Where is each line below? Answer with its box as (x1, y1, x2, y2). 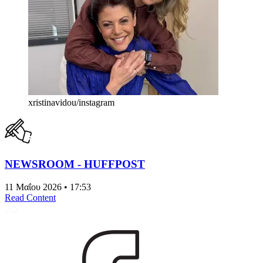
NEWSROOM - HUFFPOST (5, 157, 145, 170)
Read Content (5, 192, 56, 203)
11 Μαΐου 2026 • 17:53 (5, 181, 91, 192)
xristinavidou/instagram (28, 97, 114, 108)
